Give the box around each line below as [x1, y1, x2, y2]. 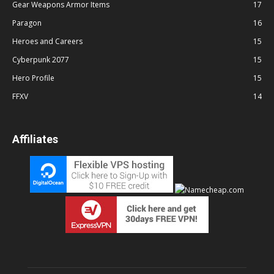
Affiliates [12, 133, 58, 146]
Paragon [12, 18, 42, 28]
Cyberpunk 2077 [12, 54, 69, 65]
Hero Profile [12, 73, 54, 83]
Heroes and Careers [12, 36, 83, 46]
